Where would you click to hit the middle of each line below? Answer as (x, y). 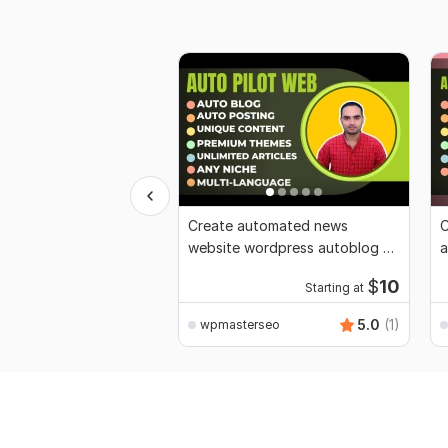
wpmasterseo (240, 324)
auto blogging (235, 270)
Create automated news (268, 226)
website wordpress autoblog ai (291, 248)
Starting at (334, 288)
